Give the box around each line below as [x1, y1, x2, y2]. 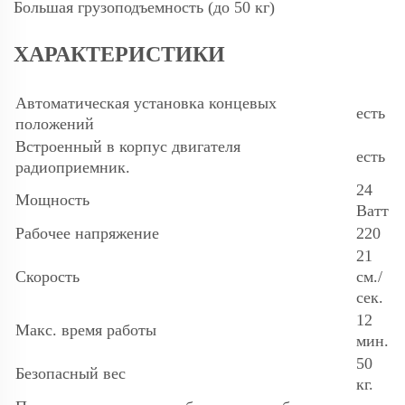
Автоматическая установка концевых [15, 94, 277, 113]
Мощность [15, 191, 89, 210]
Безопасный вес [15, 364, 126, 383]
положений [15, 115, 94, 134]
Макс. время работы [15, 321, 156, 340]
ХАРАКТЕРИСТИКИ [14, 42, 225, 67]
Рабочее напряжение [15, 224, 159, 243]
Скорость [15, 268, 80, 287]
